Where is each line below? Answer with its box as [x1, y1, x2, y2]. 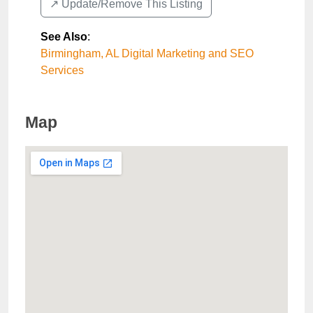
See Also [41, 31, 87, 43]
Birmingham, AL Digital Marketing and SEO [41, 48, 254, 59]
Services [41, 64, 84, 76]
